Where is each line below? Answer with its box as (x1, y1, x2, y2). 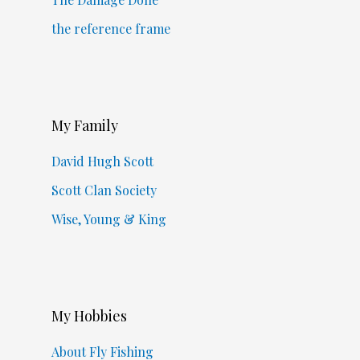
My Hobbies (51, 305, 127, 325)
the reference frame (51, 19, 170, 37)
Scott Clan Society (51, 181, 157, 198)
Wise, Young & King (51, 210, 166, 227)
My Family (51, 115, 118, 135)
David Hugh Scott (51, 152, 153, 170)
